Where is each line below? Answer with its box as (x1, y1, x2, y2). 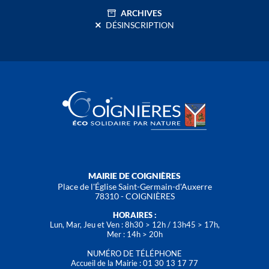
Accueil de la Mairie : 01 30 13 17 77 (71, 258, 198, 268)
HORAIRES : (112, 210, 157, 220)
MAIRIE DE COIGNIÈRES (88, 171, 181, 181)
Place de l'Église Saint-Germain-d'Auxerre (57, 181, 212, 192)
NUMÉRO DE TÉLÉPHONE (87, 249, 182, 258)
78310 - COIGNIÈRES (94, 191, 175, 201)
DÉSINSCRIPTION (105, 20, 174, 30)
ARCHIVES (120, 8, 162, 18)
